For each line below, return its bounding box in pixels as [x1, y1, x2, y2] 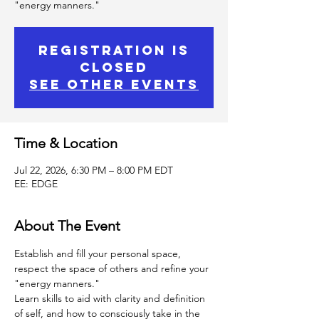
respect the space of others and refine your [14, 262, 211, 275]
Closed [80, 59, 148, 75]
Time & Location [14, 135, 117, 152]
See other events [29, 76, 199, 93]
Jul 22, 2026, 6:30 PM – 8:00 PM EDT [14, 164, 173, 177]
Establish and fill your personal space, [14, 247, 184, 260]
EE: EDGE [14, 177, 58, 190]
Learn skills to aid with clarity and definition [14, 292, 208, 305]
